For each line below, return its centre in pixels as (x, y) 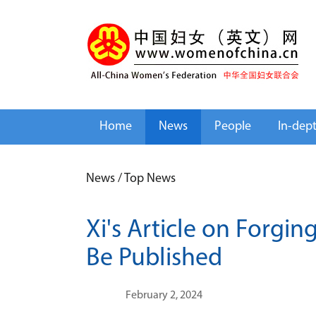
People (233, 127)
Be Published (154, 259)
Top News (150, 179)
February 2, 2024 (164, 296)
